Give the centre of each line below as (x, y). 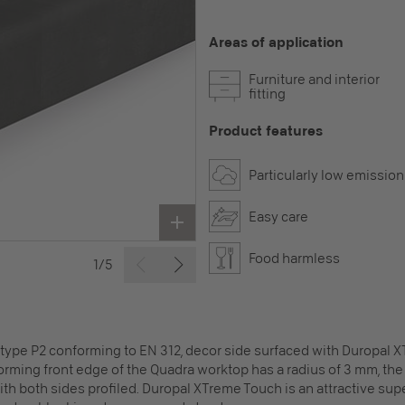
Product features (266, 131)
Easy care (278, 217)
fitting (267, 94)
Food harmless (294, 258)
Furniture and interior (314, 79)
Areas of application (276, 42)
